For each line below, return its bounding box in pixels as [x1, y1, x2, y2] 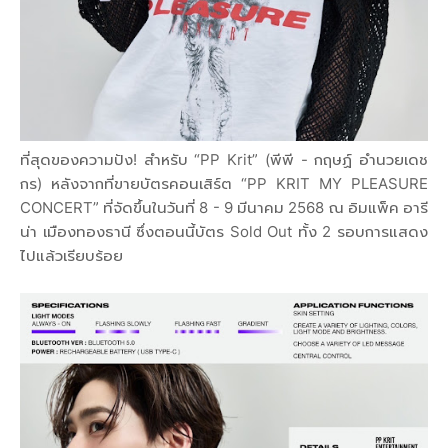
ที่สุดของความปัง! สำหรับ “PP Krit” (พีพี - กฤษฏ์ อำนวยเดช [20, 149, 428, 169]
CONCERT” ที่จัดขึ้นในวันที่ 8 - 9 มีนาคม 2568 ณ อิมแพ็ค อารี [20, 197, 428, 217]
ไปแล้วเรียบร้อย [20, 245, 123, 265]
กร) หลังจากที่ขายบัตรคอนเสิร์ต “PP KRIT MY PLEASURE [20, 173, 428, 193]
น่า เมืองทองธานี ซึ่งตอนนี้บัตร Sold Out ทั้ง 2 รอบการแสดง [20, 221, 428, 241]
